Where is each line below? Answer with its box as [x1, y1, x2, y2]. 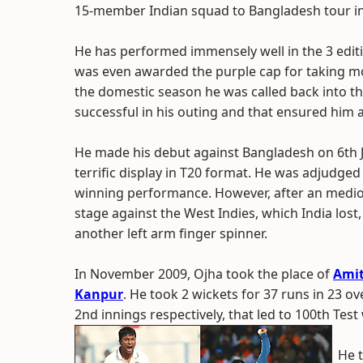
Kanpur [75, 285, 123, 303]
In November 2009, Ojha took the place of [75, 265, 333, 283]
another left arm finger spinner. [75, 224, 267, 242]
